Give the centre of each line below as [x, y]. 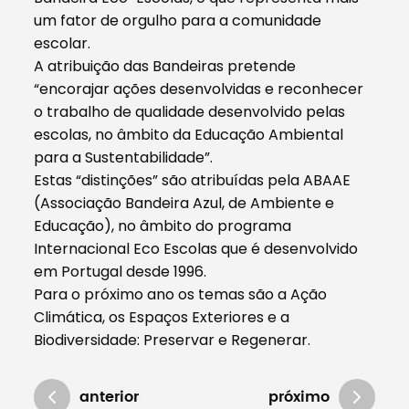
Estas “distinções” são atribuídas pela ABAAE [193, 180]
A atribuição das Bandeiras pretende [165, 66]
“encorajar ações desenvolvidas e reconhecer [199, 89]
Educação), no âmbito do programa [163, 225]
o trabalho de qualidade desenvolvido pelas [190, 111]
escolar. [63, 43]
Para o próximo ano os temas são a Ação [181, 294]
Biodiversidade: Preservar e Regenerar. [173, 340]
